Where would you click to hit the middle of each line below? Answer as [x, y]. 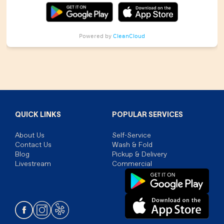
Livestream [33, 164]
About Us [30, 135]
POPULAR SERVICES [147, 115]
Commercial [132, 164]
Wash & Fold [132, 145]
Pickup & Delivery [139, 154]
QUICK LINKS [38, 115]
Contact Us [33, 145]
